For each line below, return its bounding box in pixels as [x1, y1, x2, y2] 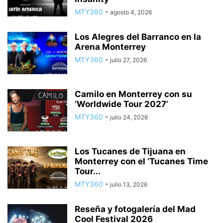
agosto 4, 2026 [110, 8, 152, 16]
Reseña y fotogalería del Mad [75, 204, 196, 215]
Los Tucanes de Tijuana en [75, 146, 186, 157]
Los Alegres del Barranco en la [75, 32, 201, 42]
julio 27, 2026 [110, 56, 147, 64]
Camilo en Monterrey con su [75, 89, 192, 100]
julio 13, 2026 [110, 181, 147, 189]
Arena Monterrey [75, 42, 146, 52]
